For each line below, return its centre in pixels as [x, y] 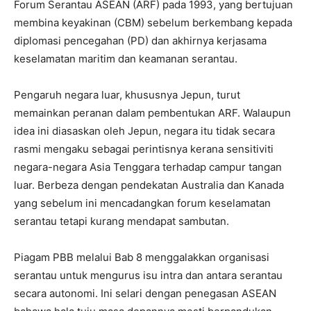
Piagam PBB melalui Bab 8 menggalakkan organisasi [142, 258]
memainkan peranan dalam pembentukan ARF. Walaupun [152, 113]
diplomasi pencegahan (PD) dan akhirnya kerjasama [140, 41]
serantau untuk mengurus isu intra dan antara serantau [148, 276]
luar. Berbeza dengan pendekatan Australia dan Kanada [149, 185]
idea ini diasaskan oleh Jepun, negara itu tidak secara [144, 131]
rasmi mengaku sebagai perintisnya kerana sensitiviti [144, 149]
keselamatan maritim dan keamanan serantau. [126, 59]
